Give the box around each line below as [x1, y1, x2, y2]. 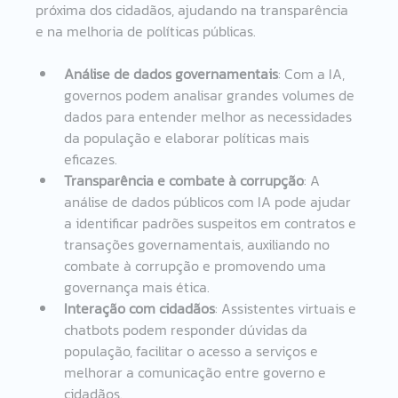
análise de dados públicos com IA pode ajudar [64, 190, 355, 212]
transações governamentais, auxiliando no [64, 233, 334, 255]
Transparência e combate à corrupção [64, 169, 305, 191]
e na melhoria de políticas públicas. [36, 20, 257, 42]
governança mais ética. [64, 275, 211, 298]
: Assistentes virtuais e [215, 297, 361, 319]
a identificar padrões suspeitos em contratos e [64, 211, 361, 234]
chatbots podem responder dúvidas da [64, 318, 312, 340]
